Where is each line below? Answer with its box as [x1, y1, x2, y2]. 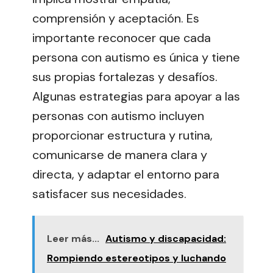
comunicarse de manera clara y [32, 147, 207, 163]
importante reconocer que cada [32, 30, 211, 46]
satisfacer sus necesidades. [32, 186, 186, 202]
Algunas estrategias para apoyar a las [32, 88, 240, 105]
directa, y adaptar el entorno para [32, 166, 219, 183]
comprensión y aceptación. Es [32, 10, 199, 27]
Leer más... [47, 232, 99, 246]
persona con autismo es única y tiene [32, 49, 240, 66]
